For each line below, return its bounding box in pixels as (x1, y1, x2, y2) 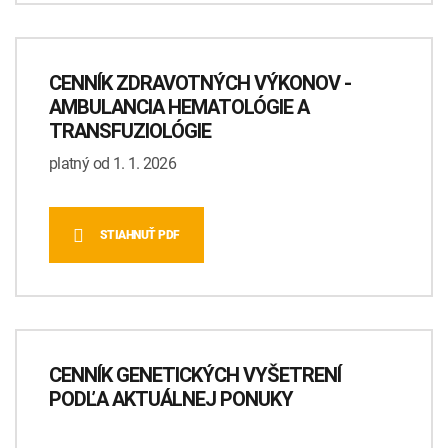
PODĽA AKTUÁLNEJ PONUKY (49, 387, 293, 412)
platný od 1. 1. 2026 (49, 152, 177, 175)
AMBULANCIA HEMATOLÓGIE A (49, 95, 309, 120)
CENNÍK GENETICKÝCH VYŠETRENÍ (49, 363, 341, 388)
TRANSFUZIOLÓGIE (49, 119, 211, 144)
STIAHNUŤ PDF (99, 228, 180, 243)
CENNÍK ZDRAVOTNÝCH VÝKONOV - (49, 71, 351, 96)
